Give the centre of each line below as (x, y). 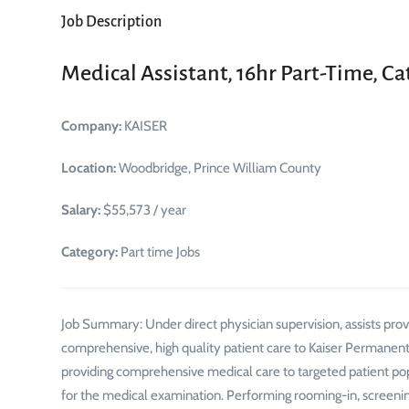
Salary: (81, 210)
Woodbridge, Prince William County (219, 168)
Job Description (111, 22)
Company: (91, 126)
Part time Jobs (159, 252)
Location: (89, 168)
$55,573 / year (143, 210)
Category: (89, 252)
